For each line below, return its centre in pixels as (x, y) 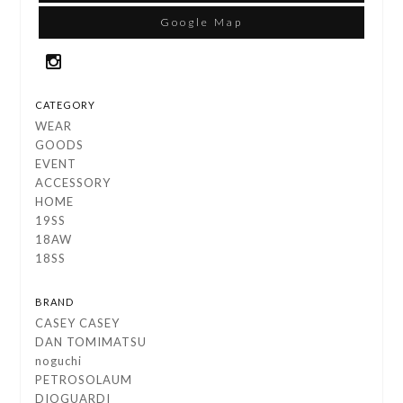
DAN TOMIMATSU (91, 342)
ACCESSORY (73, 183)
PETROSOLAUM (84, 380)
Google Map (201, 22)
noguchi (59, 361)
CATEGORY (66, 105)
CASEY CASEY (78, 323)
